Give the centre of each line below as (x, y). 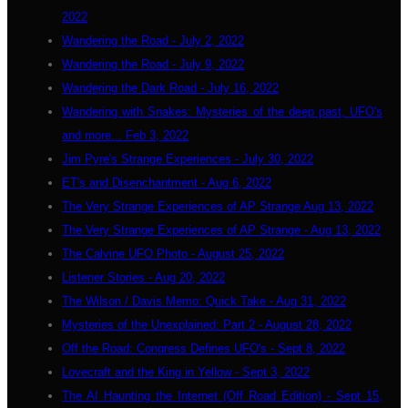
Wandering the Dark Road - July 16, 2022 (170, 88)
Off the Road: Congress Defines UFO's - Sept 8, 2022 (204, 348)
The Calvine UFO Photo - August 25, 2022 (173, 254)
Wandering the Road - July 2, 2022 (153, 41)
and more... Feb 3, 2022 (125, 135)
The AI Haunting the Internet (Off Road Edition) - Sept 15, (222, 396)
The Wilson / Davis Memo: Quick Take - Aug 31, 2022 (204, 301)
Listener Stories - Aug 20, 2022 (143, 277)
